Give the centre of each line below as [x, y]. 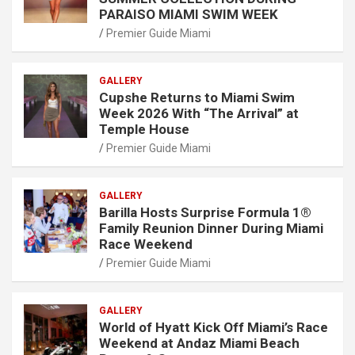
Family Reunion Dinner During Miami [211, 228]
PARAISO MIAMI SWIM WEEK [189, 14]
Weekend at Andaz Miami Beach [199, 343]
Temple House [144, 129]
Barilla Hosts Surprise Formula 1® [205, 212]
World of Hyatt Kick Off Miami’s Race [214, 327]
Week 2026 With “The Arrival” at [199, 113]
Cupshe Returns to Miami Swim [197, 97]
